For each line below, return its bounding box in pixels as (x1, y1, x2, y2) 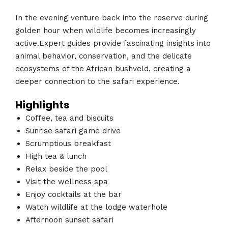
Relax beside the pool (25, 164, 107, 174)
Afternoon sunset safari (25, 215, 113, 225)
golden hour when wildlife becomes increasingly (15, 25, 196, 35)
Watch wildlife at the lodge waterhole (25, 203, 167, 212)
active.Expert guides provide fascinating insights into (15, 38, 211, 48)
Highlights (15, 98, 69, 112)
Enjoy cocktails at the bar (25, 190, 122, 199)
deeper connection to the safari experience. (15, 76, 180, 86)
